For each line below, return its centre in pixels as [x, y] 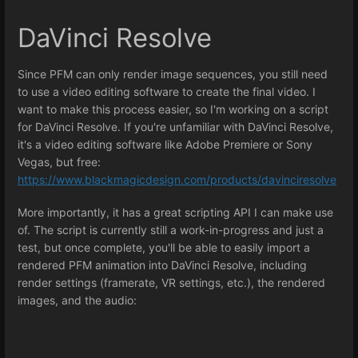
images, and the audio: [77, 300]
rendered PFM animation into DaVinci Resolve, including [162, 265]
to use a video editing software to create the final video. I [167, 92]
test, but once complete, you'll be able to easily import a [164, 248]
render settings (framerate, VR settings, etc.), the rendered [171, 283]
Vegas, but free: [59, 162]
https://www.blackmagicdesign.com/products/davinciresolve [177, 180]
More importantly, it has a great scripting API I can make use [175, 213]
